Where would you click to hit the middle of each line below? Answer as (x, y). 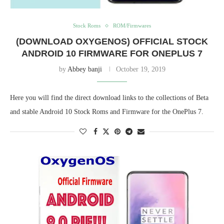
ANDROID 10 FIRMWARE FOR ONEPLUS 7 (112, 54)
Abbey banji (84, 69)
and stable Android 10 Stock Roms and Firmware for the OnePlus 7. (107, 112)
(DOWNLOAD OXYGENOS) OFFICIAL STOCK (112, 42)
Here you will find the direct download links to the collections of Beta (109, 98)
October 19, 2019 (140, 69)
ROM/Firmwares (132, 26)
